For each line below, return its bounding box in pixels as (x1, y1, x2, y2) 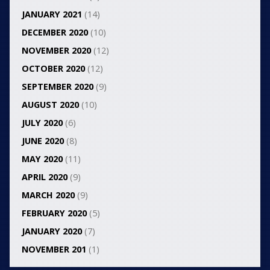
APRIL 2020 (21, 171, 67, 183)
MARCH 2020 (21, 189, 75, 201)
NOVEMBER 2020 (21, 44, 91, 56)
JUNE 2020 (21, 134, 64, 146)
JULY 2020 (21, 116, 63, 128)
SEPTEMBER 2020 (21, 80, 93, 92)
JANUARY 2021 (21, 8, 82, 20)
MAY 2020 (21, 152, 63, 165)
